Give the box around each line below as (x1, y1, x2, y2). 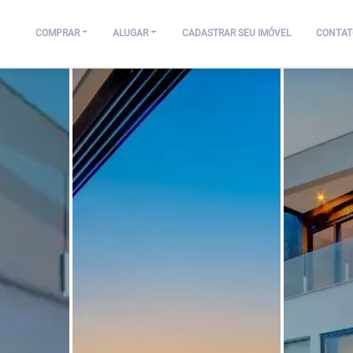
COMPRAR (35, 27, 80, 39)
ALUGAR (113, 27, 149, 39)
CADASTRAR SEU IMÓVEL (181, 27, 291, 39)
